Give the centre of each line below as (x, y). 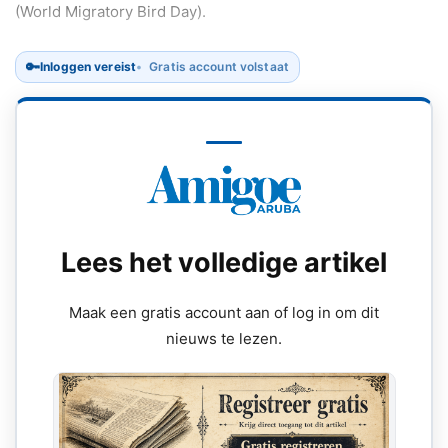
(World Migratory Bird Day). (110, 11)
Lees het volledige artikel (224, 262)
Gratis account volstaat (219, 66)
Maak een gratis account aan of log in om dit (224, 312)
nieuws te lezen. (224, 338)
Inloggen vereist (88, 66)
